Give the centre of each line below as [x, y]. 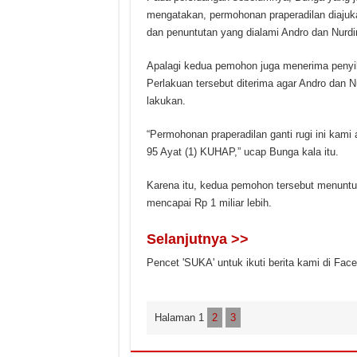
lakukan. [166, 101]
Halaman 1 [180, 318]
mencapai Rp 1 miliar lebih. [209, 203]
